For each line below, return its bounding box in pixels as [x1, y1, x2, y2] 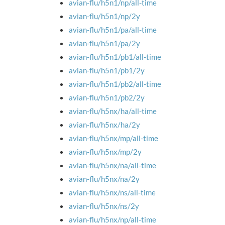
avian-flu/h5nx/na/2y [69, 174, 140, 183]
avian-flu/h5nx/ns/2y [69, 201, 139, 210]
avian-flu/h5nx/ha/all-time [69, 106, 157, 116]
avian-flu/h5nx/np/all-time [69, 215, 156, 224]
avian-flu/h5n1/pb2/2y [69, 93, 145, 102]
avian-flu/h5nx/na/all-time [69, 161, 156, 170]
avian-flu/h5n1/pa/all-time [69, 25, 157, 34]
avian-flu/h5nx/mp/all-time [69, 134, 158, 143]
